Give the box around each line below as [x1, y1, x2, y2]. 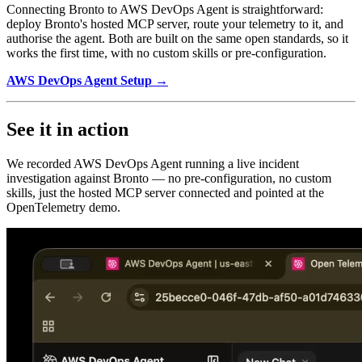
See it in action [6, 118, 128, 140]
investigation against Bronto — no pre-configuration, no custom [6, 170, 331, 185]
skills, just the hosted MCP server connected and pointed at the [6, 185, 324, 200]
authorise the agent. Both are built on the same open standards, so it [6, 31, 348, 45]
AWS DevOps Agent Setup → [6, 73, 168, 87]
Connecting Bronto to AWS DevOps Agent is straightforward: [6, 2, 323, 16]
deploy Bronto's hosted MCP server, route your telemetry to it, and [6, 16, 343, 31]
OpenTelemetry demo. [6, 200, 120, 214]
